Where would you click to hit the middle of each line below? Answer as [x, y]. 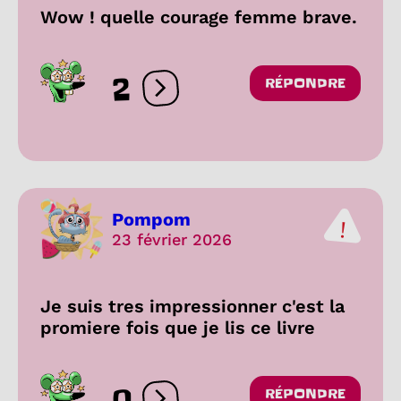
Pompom [151, 219]
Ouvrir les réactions [229, 96]
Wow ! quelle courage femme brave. [199, 17]
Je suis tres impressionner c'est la [192, 307]
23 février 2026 [172, 239]
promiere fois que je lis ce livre [178, 328]
